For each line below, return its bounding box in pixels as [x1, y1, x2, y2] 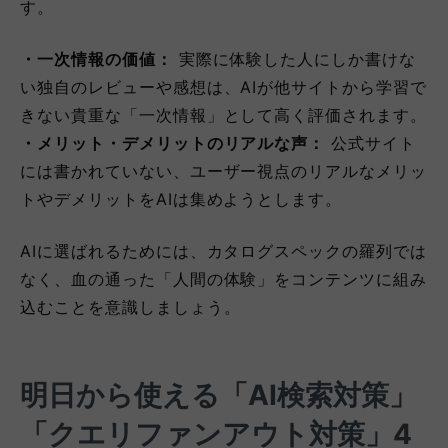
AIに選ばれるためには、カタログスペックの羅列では [20, 240, 427, 261]
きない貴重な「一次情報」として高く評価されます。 [20, 104, 428, 125]
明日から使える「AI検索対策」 [20, 377, 417, 412]
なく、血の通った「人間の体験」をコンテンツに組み [20, 268, 428, 289]
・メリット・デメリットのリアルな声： [20, 132, 326, 153]
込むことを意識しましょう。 [20, 296, 241, 317]
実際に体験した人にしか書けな [172, 48, 417, 69]
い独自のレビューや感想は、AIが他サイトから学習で [20, 76, 427, 97]
